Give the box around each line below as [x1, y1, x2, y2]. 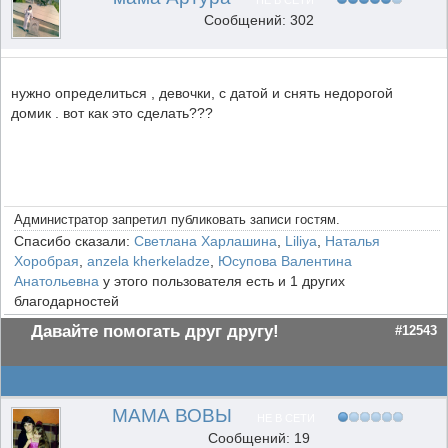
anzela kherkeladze [87, 253, 210, 269]
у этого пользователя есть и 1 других [99, 273, 345, 289]
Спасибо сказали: [14, 233, 134, 249]
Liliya [285, 233, 317, 249]
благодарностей [14, 293, 119, 309]
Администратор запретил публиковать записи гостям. [14, 212, 340, 227]
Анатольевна [14, 273, 99, 289]
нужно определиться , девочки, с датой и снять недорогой [11, 85, 393, 101]
